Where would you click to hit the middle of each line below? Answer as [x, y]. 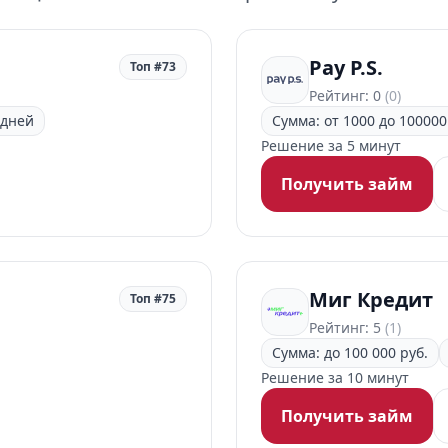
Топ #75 [153, 298]
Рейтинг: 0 [347, 95]
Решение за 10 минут [335, 377]
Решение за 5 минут [331, 145]
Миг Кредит [371, 299]
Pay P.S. [346, 67]
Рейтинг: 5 [347, 327]
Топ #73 [153, 66]
